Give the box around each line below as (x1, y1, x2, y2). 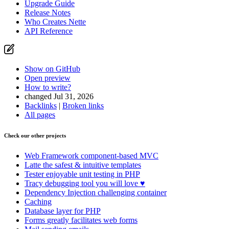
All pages (25, 110, 55, 119)
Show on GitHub (25, 64, 80, 73)
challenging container (98, 188, 167, 197)
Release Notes (25, 8, 71, 17)
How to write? (25, 82, 71, 91)
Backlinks (25, 101, 57, 110)
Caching (25, 197, 52, 206)
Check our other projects (4, 132, 66, 139)
